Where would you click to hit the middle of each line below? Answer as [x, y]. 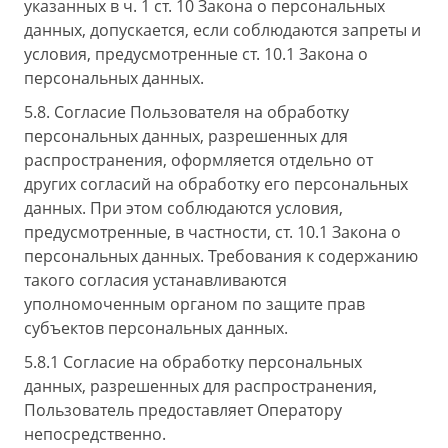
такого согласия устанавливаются [155, 280]
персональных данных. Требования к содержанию [221, 256]
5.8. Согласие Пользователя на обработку [186, 112]
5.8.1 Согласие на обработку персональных [193, 362]
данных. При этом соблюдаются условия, [183, 208]
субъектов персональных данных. [156, 328]
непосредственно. [95, 434]
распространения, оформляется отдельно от [198, 160]
